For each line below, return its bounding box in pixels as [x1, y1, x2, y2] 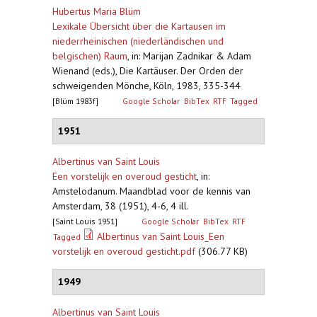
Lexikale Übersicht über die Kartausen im [52, 20, 226, 33]
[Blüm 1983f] [52, 96, 98, 106]
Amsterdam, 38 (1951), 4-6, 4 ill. [52, 200, 189, 212]
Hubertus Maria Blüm [52, 5, 141, 18]
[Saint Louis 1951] [52, 216, 117, 226]
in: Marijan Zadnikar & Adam [132, 50, 251, 62]
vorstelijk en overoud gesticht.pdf [52, 245, 195, 258]
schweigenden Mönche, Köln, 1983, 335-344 [52, 79, 241, 92]
